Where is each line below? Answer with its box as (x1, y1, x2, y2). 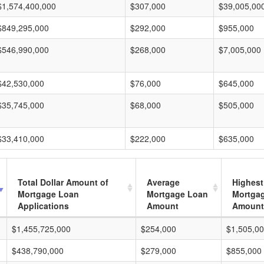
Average (147, 176, 180, 188)
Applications (18, 200, 69, 212)
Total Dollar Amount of (18, 176, 108, 188)
